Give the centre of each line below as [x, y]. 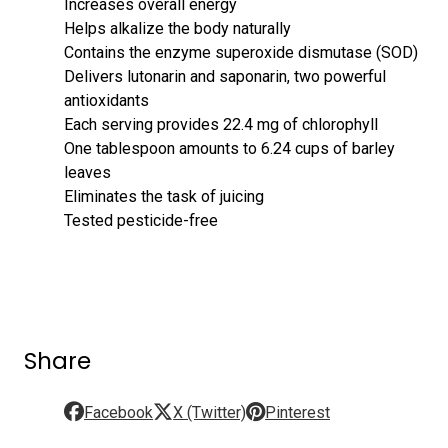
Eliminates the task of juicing [164, 197]
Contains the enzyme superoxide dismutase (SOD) [241, 53]
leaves [88, 173]
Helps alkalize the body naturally [178, 29]
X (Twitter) [210, 412]
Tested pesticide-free [141, 221]
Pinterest [298, 412]
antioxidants [107, 101]
